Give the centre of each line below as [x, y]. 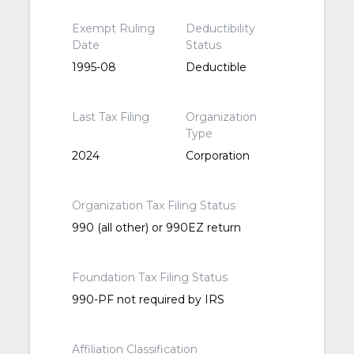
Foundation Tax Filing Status [150, 278]
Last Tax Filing [111, 117]
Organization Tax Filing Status [154, 206]
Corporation [217, 156]
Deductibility [220, 29]
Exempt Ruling [114, 29]
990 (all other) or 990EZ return [157, 228]
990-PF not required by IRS [149, 300]
